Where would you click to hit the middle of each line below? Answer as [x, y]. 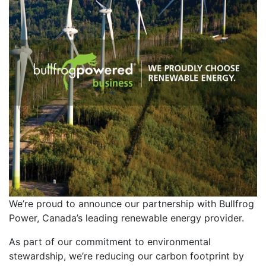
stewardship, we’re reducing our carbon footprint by [126, 256]
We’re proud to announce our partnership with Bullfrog [132, 204]
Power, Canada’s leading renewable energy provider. [126, 218]
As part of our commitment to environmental [110, 242]
